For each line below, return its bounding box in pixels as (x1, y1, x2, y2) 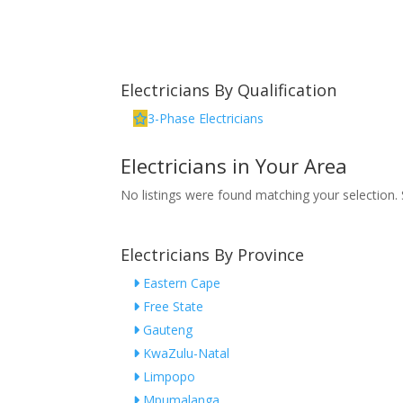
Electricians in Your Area (121, 152, 348, 180)
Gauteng (139, 321, 193, 339)
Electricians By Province (121, 244, 305, 266)
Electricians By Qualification (121, 79, 337, 102)
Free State (139, 298, 204, 316)
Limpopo (139, 368, 196, 386)
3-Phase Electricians (148, 110, 264, 128)
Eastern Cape (139, 274, 221, 292)
